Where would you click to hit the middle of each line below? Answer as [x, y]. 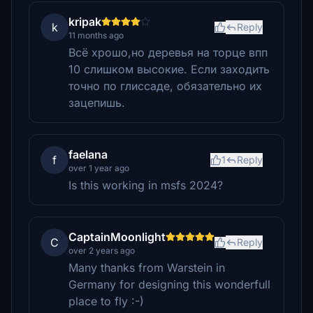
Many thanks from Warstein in [147, 268]
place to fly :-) [106, 301]
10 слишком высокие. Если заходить [169, 69]
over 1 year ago [99, 168]
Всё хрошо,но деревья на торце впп [168, 52]
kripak [85, 22]
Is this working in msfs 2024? [146, 185]
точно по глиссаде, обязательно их [165, 86]
